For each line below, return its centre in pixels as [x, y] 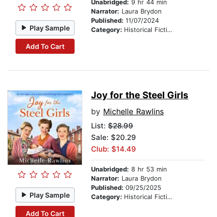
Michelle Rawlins [133, 112]
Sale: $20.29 [114, 138]
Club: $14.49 [114, 149]
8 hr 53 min [148, 169]
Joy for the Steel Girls [140, 95]
